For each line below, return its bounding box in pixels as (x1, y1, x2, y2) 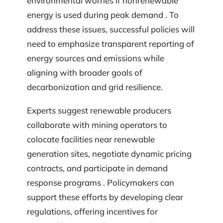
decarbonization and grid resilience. (27, 81, 163, 92)
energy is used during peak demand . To (27, 9, 179, 20)
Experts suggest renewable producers (27, 105, 171, 116)
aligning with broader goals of (27, 67, 142, 78)
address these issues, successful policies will (27, 23, 195, 34)
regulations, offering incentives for (27, 206, 158, 217)
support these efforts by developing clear (27, 192, 183, 203)
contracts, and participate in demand (27, 163, 168, 174)
